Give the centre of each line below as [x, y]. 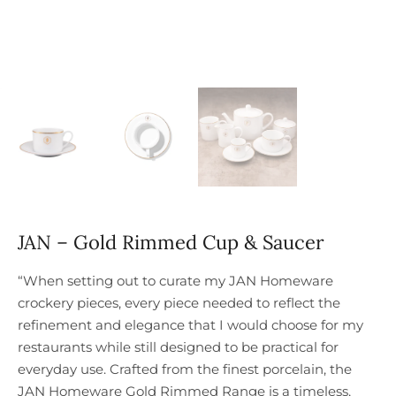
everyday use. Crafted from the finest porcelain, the [185, 369]
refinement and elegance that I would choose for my [190, 325]
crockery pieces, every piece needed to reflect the [179, 303]
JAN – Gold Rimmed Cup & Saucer [171, 243]
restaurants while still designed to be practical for [178, 347]
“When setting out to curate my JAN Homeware [175, 281]
